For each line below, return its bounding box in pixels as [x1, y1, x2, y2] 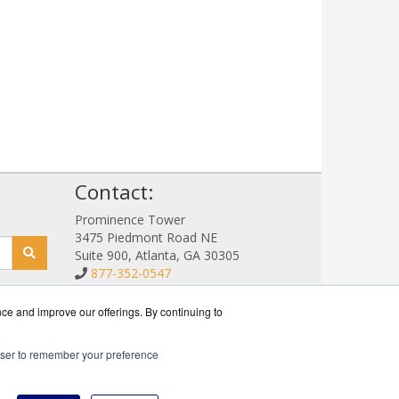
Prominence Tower [74, 211, 185, 229]
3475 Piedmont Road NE [74, 229, 217, 247]
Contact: [74, 178, 153, 207]
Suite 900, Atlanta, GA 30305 [74, 247, 240, 265]
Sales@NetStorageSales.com [90, 282, 258, 300]
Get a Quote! [74, 300, 157, 318]
